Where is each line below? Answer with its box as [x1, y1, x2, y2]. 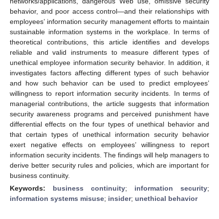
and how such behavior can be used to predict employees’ [10, 79, 209, 87]
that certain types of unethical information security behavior [10, 130, 209, 138]
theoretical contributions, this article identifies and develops [10, 38, 209, 46]
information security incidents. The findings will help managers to [10, 151, 209, 159]
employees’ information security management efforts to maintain [10, 17, 209, 25]
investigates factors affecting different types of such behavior [10, 68, 209, 77]
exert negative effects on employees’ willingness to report [10, 140, 209, 149]
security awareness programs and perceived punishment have [10, 109, 209, 118]
